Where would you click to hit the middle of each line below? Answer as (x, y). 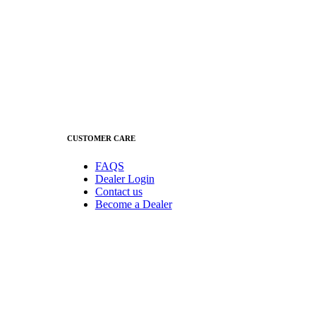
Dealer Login (124, 179)
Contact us (119, 192)
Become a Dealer (133, 205)
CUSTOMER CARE (101, 139)
